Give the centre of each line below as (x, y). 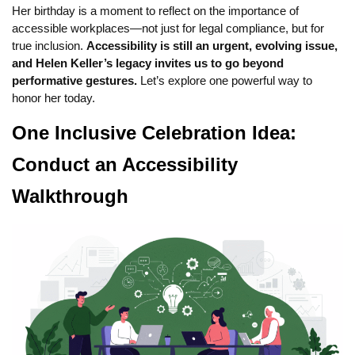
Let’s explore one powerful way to (225, 81)
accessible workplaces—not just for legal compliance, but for (168, 29)
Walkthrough (70, 197)
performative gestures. (74, 81)
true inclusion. (49, 46)
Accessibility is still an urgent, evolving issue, (212, 46)
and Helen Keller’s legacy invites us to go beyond (148, 63)
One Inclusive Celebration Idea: (154, 133)
